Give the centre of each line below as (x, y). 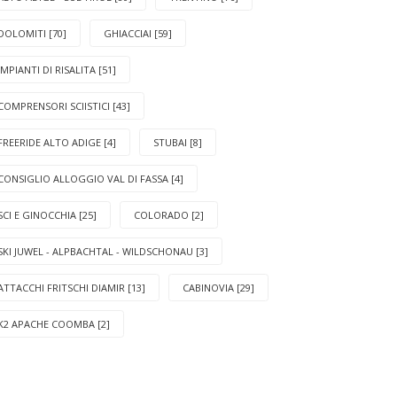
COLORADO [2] (169, 214)
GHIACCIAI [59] (138, 33)
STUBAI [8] (178, 142)
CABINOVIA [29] (218, 287)
